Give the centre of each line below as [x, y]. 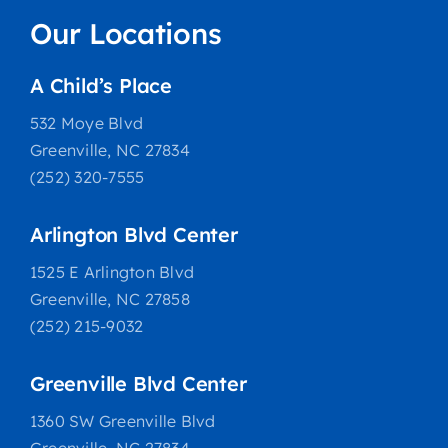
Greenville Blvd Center [138, 383]
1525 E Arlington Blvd [112, 272]
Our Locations [125, 33]
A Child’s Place [100, 85]
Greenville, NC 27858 [109, 299]
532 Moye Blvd [86, 123]
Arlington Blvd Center [133, 234]
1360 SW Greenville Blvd [122, 421]
